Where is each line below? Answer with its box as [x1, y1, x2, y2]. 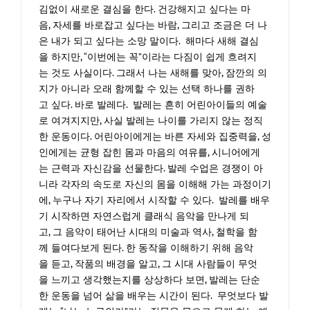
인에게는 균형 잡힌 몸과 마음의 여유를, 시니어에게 [39, 146, 260, 159]
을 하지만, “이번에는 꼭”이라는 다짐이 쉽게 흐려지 [39, 51, 257, 64]
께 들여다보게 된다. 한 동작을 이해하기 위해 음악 [39, 241, 253, 255]
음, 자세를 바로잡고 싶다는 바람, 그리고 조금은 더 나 [39, 19, 267, 32]
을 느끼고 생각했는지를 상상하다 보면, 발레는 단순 [39, 273, 260, 286]
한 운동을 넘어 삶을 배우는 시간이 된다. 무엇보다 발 [39, 289, 268, 302]
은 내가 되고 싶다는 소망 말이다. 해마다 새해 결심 [39, 35, 259, 48]
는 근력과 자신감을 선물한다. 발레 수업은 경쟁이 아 [39, 162, 263, 175]
